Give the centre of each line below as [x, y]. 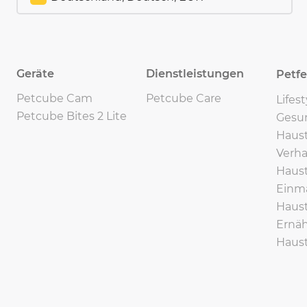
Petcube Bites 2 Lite [72, 116]
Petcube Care [184, 98]
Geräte [35, 74]
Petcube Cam [54, 98]
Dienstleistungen [195, 74]
